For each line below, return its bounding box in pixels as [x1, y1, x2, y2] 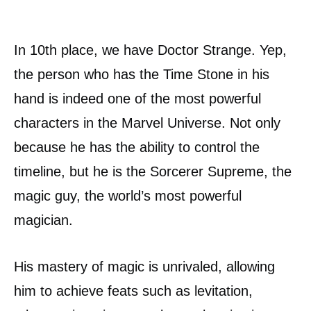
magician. [14, 212, 77, 228]
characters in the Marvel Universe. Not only [14, 115, 280, 131]
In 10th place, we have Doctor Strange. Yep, [14, 42, 287, 58]
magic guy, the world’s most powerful [14, 187, 242, 203]
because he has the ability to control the [14, 139, 260, 155]
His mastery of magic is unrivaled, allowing [14, 258, 275, 274]
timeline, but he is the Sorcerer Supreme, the [14, 163, 292, 179]
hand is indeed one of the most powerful [14, 90, 261, 106]
